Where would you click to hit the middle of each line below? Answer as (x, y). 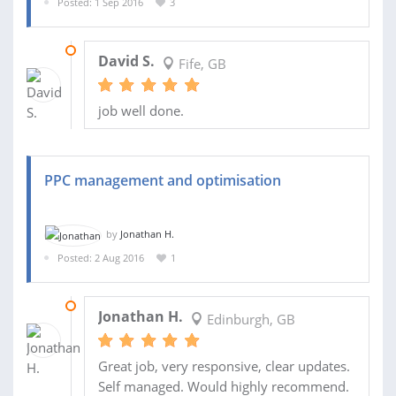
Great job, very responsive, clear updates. (224, 366)
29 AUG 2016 (113, 306)
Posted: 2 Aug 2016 (101, 257)
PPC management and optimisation (163, 181)
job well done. (141, 111)
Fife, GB (200, 64)
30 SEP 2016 (110, 50)
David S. (126, 61)
